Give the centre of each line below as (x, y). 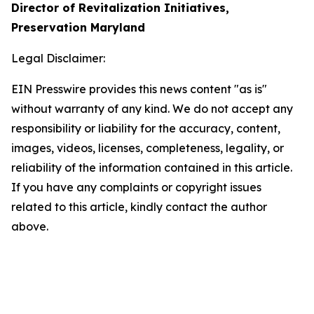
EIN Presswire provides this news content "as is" (139, 89)
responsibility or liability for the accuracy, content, (146, 128)
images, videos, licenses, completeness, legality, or (148, 148)
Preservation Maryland (78, 27)
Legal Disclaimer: (58, 58)
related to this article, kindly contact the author (139, 207)
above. (30, 226)
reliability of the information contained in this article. (152, 168)
